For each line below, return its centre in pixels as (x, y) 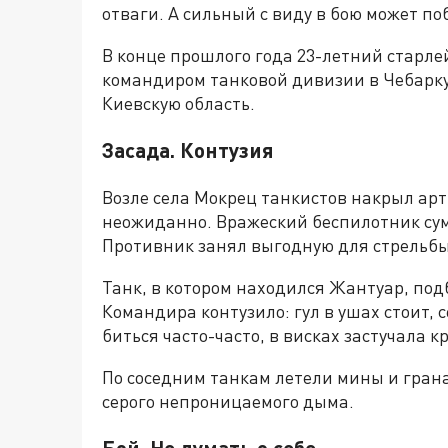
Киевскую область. (178, 103)
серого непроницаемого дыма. (228, 401)
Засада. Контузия (188, 150)
